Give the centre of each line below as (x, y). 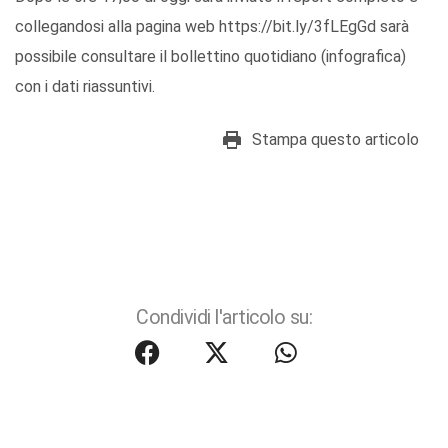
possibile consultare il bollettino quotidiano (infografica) (210, 57)
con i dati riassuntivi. (85, 87)
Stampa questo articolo (335, 140)
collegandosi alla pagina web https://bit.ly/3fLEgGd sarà (212, 27)
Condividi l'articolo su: (224, 318)
